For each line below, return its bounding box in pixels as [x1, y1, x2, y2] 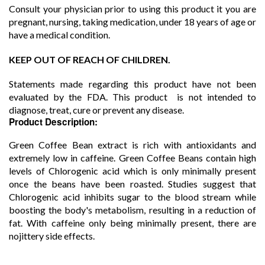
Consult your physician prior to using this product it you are [9, 3, 256, 15]
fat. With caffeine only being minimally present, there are [9, 217, 256, 229]
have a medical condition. [9, 29, 112, 41]
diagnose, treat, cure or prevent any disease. [9, 104, 184, 116]
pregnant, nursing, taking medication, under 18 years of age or [9, 16, 256, 28]
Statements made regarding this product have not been [9, 78, 256, 90]
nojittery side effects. [9, 230, 95, 242]
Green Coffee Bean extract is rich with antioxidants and [9, 139, 256, 151]
